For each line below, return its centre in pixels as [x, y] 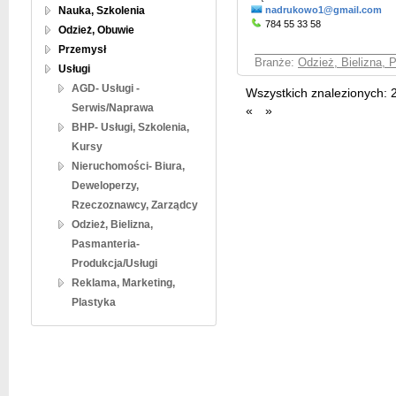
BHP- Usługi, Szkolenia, [130, 127]
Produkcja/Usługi [114, 263]
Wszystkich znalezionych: [316, 93]
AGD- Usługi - [106, 88]
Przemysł [82, 49]
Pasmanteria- [106, 244]
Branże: [276, 63]
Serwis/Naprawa [113, 108]
